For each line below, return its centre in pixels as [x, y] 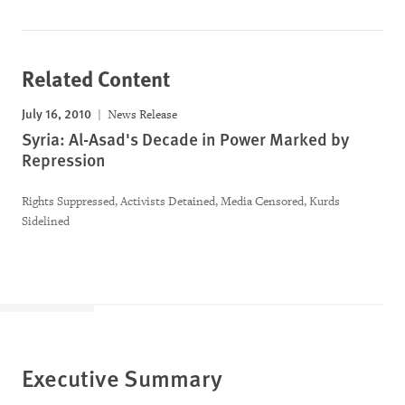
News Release [141, 114]
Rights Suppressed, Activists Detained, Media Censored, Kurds [181, 201]
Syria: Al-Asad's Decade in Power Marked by [185, 139]
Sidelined [46, 221]
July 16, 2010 [57, 113]
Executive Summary [122, 377]
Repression [64, 160]
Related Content [96, 78]
